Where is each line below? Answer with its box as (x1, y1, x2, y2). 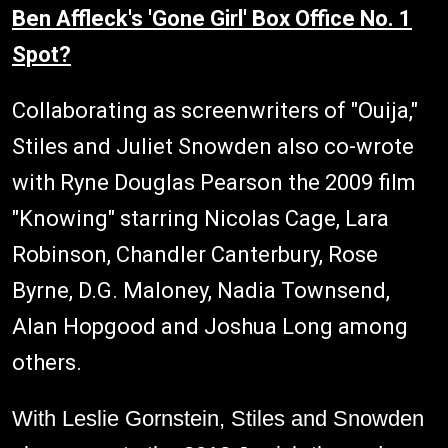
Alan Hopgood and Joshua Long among (12, 313, 408, 339)
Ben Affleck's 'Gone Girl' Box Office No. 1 (12, 5, 412, 31)
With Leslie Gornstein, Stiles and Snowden (12, 405, 424, 431)
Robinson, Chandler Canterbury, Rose (12, 241, 378, 267)
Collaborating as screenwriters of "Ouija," (12, 97, 418, 123)
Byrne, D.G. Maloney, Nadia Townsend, (12, 277, 390, 303)
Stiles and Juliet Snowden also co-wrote (12, 133, 414, 159)
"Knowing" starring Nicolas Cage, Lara (12, 205, 389, 231)
